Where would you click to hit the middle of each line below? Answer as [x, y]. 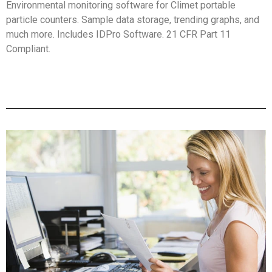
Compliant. [28, 49]
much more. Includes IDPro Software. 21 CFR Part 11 [118, 34]
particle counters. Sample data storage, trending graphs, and [133, 19]
